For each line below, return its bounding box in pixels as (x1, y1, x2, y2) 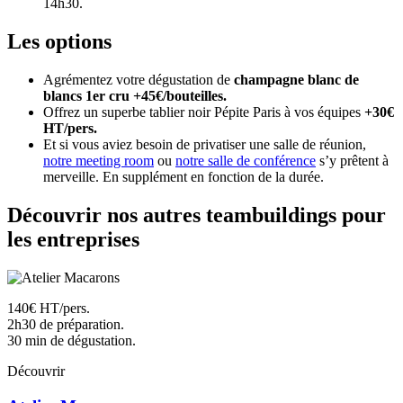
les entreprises (7, 227, 139, 251)
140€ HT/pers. (7, 300, 90, 316)
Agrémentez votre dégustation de (43, 72, 230, 88)
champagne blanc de (230, 72, 359, 88)
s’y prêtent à (316, 153, 389, 169)
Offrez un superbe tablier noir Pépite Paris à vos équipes (43, 104, 364, 121)
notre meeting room (43, 153, 154, 169)
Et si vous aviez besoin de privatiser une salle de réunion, (43, 137, 366, 153)
